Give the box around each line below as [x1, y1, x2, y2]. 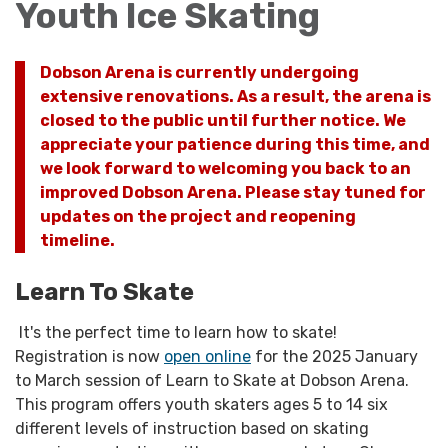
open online [164, 346, 251, 366]
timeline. [40, 230, 115, 250]
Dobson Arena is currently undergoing [40, 62, 359, 82]
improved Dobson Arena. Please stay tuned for [40, 182, 426, 202]
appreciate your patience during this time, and [40, 134, 430, 154]
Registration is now [15, 346, 164, 366]
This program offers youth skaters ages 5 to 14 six [15, 394, 388, 414]
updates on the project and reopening [40, 206, 356, 226]
